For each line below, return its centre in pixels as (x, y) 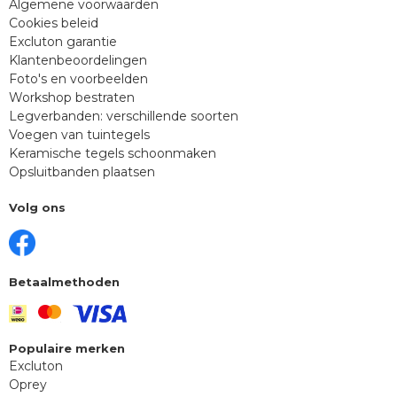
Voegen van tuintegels (79, 134)
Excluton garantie (63, 41)
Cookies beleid (54, 23)
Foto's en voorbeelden (78, 78)
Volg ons (37, 207)
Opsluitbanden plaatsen (82, 171)
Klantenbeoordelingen (78, 60)
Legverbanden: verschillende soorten (124, 116)
